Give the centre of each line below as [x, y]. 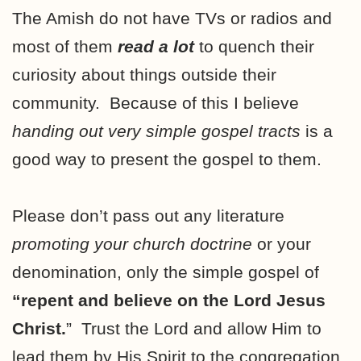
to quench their [254, 46]
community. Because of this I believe [156, 102]
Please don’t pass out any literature [148, 215]
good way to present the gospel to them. [169, 159]
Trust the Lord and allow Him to [201, 328]
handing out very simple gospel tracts [156, 131]
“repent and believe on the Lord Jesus [169, 300]
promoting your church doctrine [132, 243]
